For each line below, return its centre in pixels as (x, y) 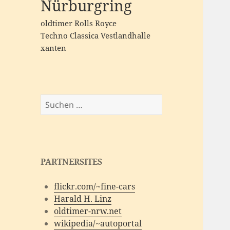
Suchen (55, 100)
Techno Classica (70, 36)
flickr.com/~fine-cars (94, 187)
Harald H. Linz (82, 199)
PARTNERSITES (72, 162)
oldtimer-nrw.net (88, 211)
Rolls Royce (96, 24)
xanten (54, 48)
